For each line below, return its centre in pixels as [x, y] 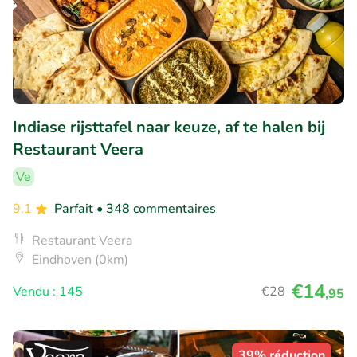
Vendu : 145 [48, 292]
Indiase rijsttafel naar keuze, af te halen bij [169, 127]
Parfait [75, 209]
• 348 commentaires [156, 209]
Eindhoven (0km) [80, 260]
